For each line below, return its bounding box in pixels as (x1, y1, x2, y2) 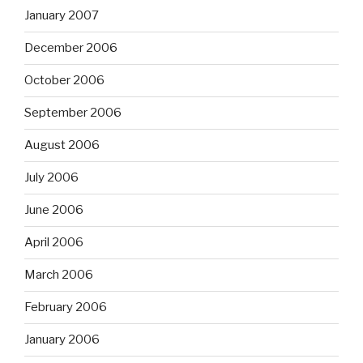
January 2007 (24, 8, 99, 23)
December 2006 (24, 41, 117, 56)
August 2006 (24, 138, 100, 153)
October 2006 (24, 73, 105, 88)
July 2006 (24, 170, 79, 186)
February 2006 (24, 300, 107, 315)
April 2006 (24, 235, 83, 250)
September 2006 (24, 105, 122, 121)
